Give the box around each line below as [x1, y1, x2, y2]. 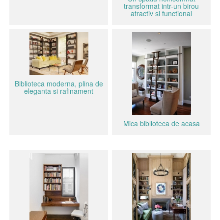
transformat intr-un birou [124, 1, 199, 11]
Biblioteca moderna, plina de [14, 79, 103, 88]
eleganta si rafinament [24, 86, 93, 96]
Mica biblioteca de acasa [123, 118, 200, 128]
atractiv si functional [131, 8, 192, 18]
